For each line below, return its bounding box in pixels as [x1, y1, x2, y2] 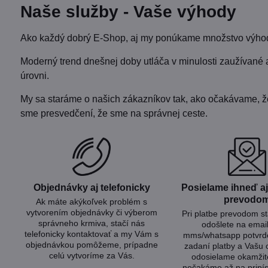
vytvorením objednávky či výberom [26, 207, 157, 217]
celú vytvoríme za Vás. [48, 250, 135, 260]
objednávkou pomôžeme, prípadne [25, 239, 158, 249]
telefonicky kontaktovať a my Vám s [25, 229, 159, 239]
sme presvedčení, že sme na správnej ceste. [20, 108, 208, 118]
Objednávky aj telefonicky [33, 182, 150, 193]
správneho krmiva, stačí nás [38, 218, 145, 228]
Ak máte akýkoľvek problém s [36, 196, 148, 206]
